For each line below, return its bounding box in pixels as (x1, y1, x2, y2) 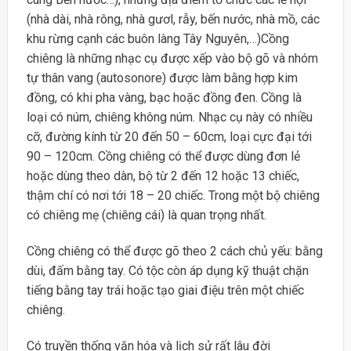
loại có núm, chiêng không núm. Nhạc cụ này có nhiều (26, 110, 313, 125)
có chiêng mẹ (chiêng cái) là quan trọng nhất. (26, 208, 266, 223)
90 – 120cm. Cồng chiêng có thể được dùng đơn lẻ (26, 149, 300, 165)
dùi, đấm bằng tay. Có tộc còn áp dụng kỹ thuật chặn (26, 263, 309, 279)
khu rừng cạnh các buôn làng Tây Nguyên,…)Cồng (26, 31, 289, 47)
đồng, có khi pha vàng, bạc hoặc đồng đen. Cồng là (26, 90, 302, 106)
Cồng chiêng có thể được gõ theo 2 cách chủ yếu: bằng (26, 244, 323, 259)
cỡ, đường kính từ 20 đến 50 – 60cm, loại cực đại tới (26, 129, 312, 145)
